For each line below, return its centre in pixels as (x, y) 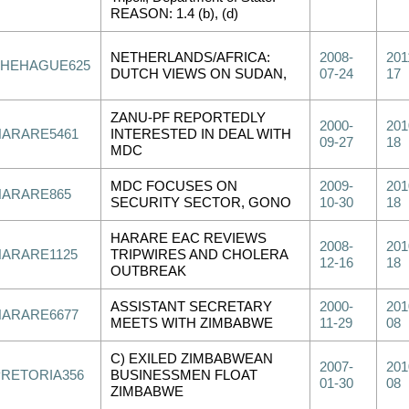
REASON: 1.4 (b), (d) (174, 14)
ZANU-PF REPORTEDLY (188, 118)
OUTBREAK (148, 271)
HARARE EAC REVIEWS (189, 238)
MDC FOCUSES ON (174, 186)
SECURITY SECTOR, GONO (201, 203)
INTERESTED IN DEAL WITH (201, 134)
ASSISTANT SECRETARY (191, 307)
